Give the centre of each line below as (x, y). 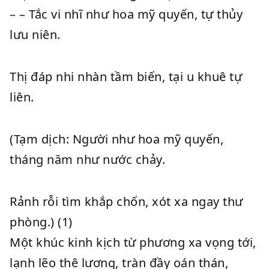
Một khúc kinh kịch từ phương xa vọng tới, (133, 242)
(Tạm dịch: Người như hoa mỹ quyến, (116, 139)
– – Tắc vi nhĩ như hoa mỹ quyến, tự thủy (126, 14)
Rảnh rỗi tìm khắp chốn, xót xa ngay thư (126, 201)
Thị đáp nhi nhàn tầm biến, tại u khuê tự (126, 77)
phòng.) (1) (41, 222)
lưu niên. (35, 35)
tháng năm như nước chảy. (87, 159)
